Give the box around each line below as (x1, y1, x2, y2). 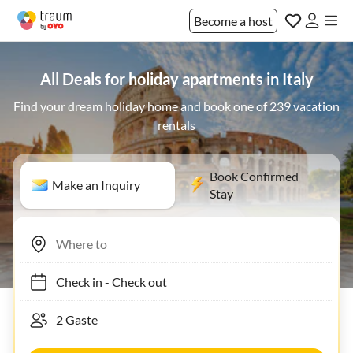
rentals (158, 117, 195, 132)
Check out (104, 273, 159, 289)
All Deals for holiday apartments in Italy (39, 69, 314, 88)
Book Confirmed (210, 169, 299, 184)
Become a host (194, 13, 273, 28)
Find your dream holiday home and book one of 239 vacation (13, 98, 340, 113)
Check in (48, 273, 95, 289)
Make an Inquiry (52, 177, 140, 192)
